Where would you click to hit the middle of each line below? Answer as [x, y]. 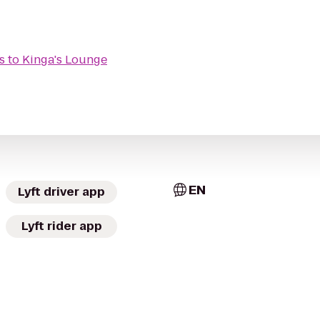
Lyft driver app [61, 192]
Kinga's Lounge [65, 60]
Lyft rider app [61, 226]
